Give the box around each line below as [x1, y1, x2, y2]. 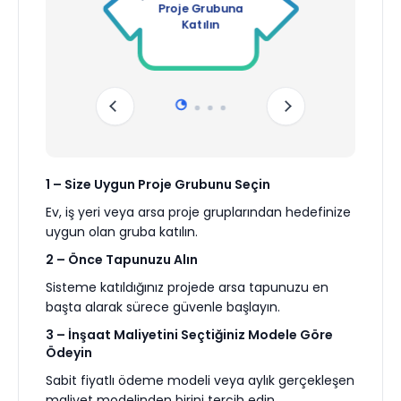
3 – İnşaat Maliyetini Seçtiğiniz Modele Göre [46, 326, 333, 345]
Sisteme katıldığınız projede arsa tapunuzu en [46, 278, 328, 297]
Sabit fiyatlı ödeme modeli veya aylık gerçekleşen [46, 371, 354, 390]
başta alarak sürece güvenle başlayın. [46, 298, 280, 317]
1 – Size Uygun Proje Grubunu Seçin [46, 175, 270, 194]
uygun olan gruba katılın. [46, 223, 198, 242]
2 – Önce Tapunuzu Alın [46, 251, 198, 269]
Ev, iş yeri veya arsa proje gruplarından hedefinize [46, 203, 351, 222]
